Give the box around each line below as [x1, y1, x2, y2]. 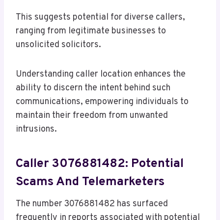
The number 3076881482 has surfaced [16, 198, 168, 210]
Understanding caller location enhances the [16, 69, 186, 81]
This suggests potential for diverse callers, [16, 12, 185, 24]
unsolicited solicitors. [16, 39, 101, 51]
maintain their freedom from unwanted [16, 110, 168, 122]
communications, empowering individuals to [16, 96, 189, 108]
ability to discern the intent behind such [16, 82, 170, 94]
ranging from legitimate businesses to [16, 26, 166, 37]
